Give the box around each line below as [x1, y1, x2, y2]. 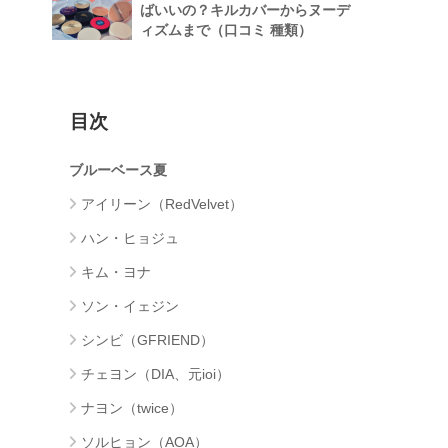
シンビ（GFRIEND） [81, 331, 214, 348]
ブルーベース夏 [69, 161, 167, 178]
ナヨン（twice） [81, 399, 183, 416]
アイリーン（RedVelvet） [81, 195, 243, 212]
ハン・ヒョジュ [81, 229, 179, 246]
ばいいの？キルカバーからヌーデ [140, 2, 350, 19]
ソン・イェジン [81, 297, 179, 314]
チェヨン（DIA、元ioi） [81, 365, 230, 382]
